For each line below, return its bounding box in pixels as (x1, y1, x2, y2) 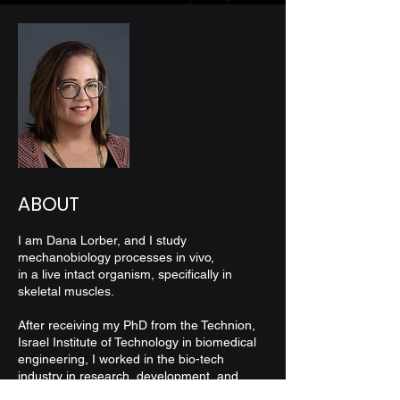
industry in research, (18, 369, 137, 383)
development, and (137, 369, 238, 383)
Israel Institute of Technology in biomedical (18, 335, 256, 349)
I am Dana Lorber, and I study (18, 233, 187, 247)
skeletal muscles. (18, 284, 114, 298)
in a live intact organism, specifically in (18, 267, 232, 281)
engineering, (18, 352, 92, 366)
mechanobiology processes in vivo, (18, 250, 214, 264)
